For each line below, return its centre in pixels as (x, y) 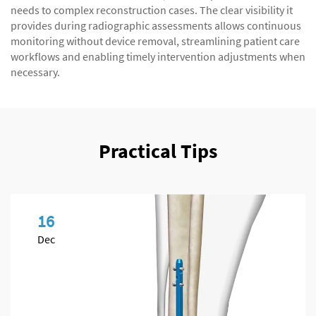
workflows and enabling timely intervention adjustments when (158, 56)
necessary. (35, 72)
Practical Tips (158, 151)
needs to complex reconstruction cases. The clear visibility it (152, 10)
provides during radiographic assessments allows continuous (156, 25)
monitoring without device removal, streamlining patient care (155, 41)
